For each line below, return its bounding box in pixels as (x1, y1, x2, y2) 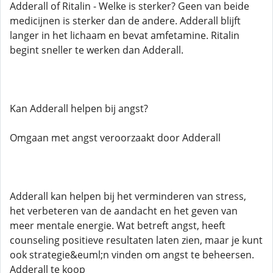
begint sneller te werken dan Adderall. (10, 43, 183, 57)
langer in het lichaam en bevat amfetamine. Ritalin (10, 29, 239, 42)
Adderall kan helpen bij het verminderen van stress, (10, 190, 246, 203)
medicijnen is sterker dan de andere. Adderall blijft (10, 14, 241, 27)
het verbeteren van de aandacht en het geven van (10, 204, 238, 218)
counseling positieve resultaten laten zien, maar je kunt (10, 233, 263, 247)
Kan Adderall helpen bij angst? (10, 102, 148, 115)
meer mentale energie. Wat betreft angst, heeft (10, 219, 225, 232)
